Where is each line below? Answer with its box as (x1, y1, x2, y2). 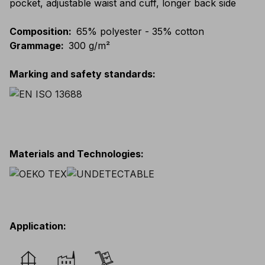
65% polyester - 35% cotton (76, 25, 204, 37)
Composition (9, 25, 69, 37)
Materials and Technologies (9, 147, 141, 160)
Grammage (9, 39, 61, 51)
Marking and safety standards (9, 67, 153, 80)
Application (9, 219, 63, 232)
